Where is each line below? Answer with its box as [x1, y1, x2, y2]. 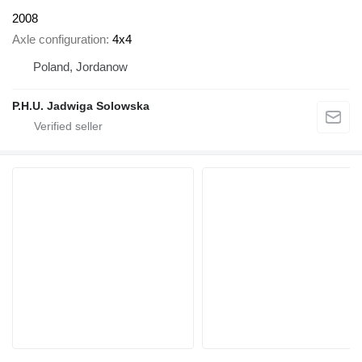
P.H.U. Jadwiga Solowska [12, 99, 149, 113]
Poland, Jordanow [33, 60, 128, 74]
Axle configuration [12, 32, 106, 47]
